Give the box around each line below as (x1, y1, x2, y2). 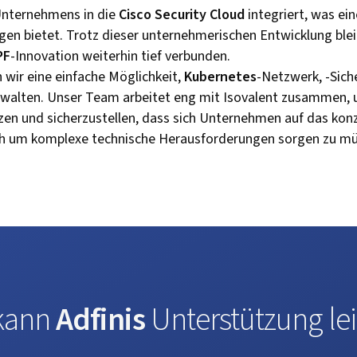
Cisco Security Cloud (119, 5, 245, 25)
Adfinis (55, 297, 145, 343)
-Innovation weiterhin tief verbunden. (10, 46, 230, 66)
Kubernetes (184, 67, 257, 87)
